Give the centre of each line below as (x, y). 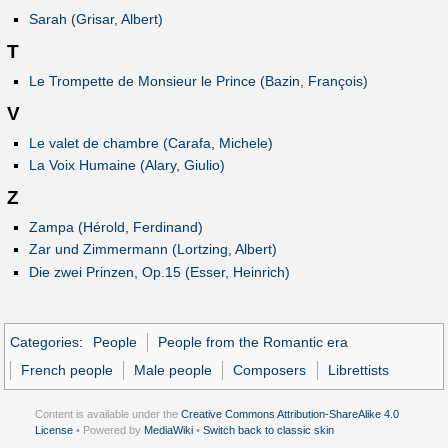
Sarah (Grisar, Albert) (95, 18)
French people (67, 369)
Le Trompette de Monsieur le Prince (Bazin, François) (198, 80)
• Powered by (108, 430)
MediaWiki (168, 430)
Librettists (358, 369)
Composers (270, 369)
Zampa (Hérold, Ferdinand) (115, 227)
